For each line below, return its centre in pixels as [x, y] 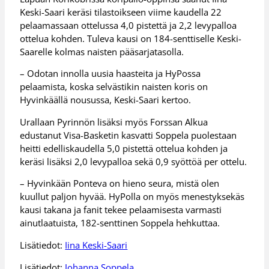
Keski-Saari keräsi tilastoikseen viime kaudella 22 [121, 12]
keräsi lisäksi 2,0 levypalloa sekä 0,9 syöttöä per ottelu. [134, 161]
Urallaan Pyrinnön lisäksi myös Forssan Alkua [114, 122]
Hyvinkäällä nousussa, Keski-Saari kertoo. [106, 100]
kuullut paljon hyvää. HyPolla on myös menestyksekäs [132, 197]
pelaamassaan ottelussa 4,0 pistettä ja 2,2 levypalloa [128, 25]
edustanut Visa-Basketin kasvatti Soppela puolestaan [128, 135]
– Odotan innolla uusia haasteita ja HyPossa [110, 74]
